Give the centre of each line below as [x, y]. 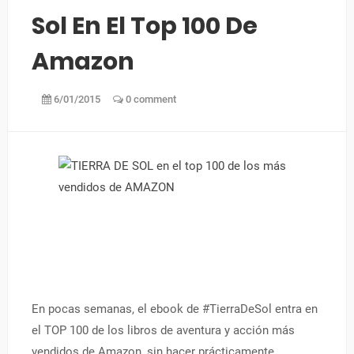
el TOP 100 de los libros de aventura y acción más [163, 330]
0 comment [149, 99]
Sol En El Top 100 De [144, 26]
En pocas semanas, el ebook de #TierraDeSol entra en [174, 309]
